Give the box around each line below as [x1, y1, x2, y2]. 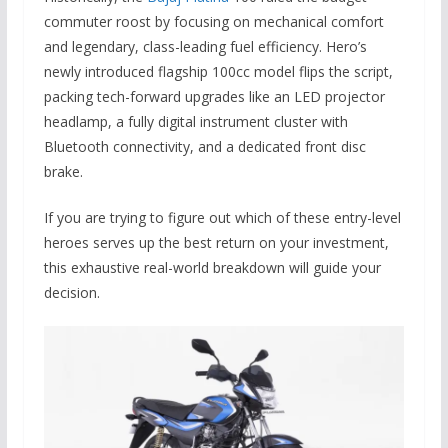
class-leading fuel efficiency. [138, 36, 322, 56]
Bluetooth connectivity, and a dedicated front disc [43, 136, 366, 156]
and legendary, [43, 36, 139, 56]
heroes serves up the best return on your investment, [43, 232, 389, 252]
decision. [43, 282, 100, 302]
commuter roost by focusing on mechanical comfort [43, 11, 384, 31]
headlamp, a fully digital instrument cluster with [43, 111, 348, 131]
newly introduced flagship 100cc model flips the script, [43, 61, 393, 81]
